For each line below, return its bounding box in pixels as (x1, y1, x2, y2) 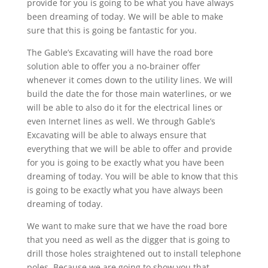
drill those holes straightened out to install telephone (26, 247, 241, 259)
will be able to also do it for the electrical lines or (26, 101, 223, 113)
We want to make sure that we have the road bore (26, 220, 227, 232)
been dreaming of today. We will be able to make (26, 10, 223, 22)
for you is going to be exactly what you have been (26, 156, 224, 168)
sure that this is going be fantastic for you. (26, 24, 197, 36)
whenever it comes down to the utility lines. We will (26, 74, 233, 86)
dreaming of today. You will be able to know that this (26, 170, 238, 182)
